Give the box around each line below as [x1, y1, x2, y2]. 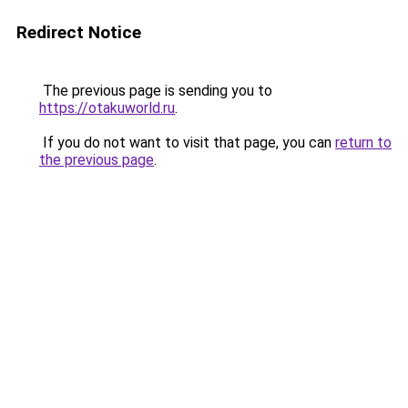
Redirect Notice [16, 22, 141, 43]
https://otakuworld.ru [39, 99, 175, 117]
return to [335, 134, 392, 151]
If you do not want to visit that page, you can [39, 134, 335, 151]
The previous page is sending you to [39, 82, 272, 99]
